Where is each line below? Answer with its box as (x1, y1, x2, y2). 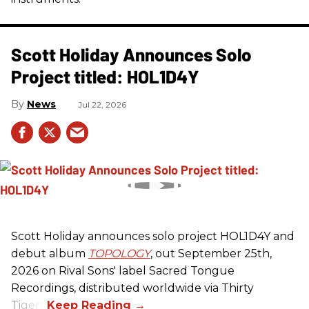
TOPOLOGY (88, 246, 150, 260)
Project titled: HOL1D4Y (11, 65, 199, 87)
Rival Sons (59, 263, 114, 277)
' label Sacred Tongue (114, 263, 235, 277)
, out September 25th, (150, 246, 272, 260)
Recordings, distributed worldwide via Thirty (11, 281, 254, 295)
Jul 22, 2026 (78, 99, 126, 110)
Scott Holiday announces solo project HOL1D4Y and (11, 229, 295, 243)
